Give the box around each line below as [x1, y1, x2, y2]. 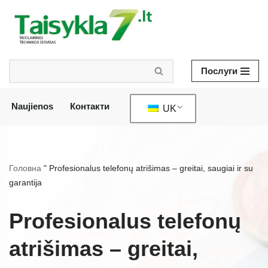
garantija [9, 177, 42, 187]
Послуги [201, 66, 237, 76]
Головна [9, 163, 41, 173]
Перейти [9, 27, 44, 37]
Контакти [70, 101, 109, 111]
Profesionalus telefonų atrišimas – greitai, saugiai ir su [49, 163, 253, 173]
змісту [9, 56, 35, 66]
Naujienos [11, 101, 53, 111]
